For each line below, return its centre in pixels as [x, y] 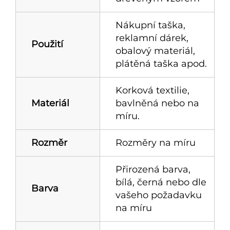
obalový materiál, [155, 51]
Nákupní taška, [150, 25]
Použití [47, 44]
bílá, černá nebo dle [161, 182]
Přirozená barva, [153, 169]
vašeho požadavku [159, 195]
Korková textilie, [152, 90]
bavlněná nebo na [157, 103]
